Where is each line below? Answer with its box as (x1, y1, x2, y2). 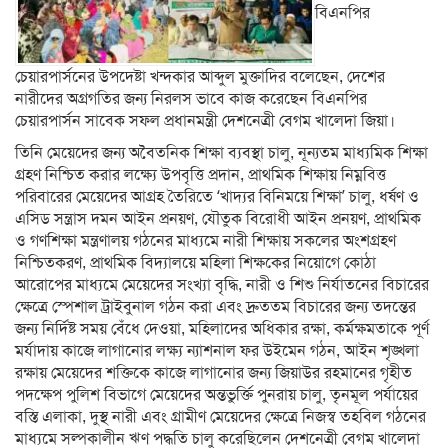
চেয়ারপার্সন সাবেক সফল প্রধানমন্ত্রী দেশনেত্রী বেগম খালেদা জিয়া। (15, 111, 395, 131)
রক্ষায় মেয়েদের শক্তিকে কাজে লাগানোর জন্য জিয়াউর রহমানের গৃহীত (15, 363, 412, 383)
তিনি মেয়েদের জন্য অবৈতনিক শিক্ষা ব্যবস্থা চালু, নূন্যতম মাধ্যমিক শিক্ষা (15, 143, 428, 163)
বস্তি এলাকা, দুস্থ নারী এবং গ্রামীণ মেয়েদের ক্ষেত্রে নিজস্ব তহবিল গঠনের (15, 407, 426, 427)
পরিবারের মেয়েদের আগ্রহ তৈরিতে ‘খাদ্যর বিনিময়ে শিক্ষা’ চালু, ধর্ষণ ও (15, 187, 419, 207)
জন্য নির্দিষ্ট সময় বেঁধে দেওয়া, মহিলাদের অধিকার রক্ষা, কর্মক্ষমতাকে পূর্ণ (15, 319, 429, 339)
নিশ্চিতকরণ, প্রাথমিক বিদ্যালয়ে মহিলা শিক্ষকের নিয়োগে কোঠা (15, 253, 376, 273)
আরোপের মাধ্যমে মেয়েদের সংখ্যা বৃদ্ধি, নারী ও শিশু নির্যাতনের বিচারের (15, 275, 429, 295)
